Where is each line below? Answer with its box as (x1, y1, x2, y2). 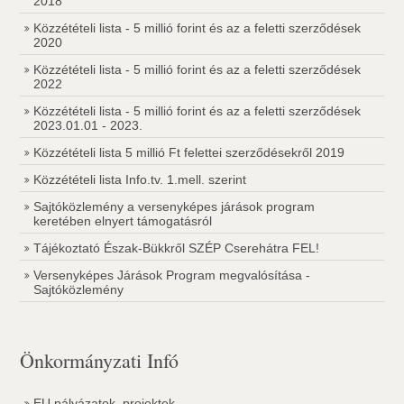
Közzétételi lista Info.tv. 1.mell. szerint (33, 172, 247, 187)
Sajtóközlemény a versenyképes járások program (33, 199, 316, 214)
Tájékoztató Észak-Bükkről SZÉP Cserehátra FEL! (33, 241, 320, 255)
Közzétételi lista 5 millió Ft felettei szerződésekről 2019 (33, 145, 345, 160)
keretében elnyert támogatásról (33, 214, 213, 228)
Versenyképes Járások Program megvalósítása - (33, 268, 311, 282)
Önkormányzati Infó (20, 347, 179, 373)
